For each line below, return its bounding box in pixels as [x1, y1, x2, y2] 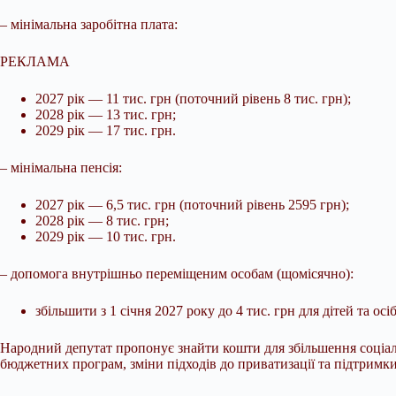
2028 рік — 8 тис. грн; [35, 213, 169, 228]
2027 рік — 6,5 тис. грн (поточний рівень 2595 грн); [35, 197, 349, 212]
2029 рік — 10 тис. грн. [35, 229, 176, 244]
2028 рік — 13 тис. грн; [35, 107, 176, 122]
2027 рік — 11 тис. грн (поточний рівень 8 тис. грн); [35, 91, 351, 106]
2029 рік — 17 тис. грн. [35, 123, 176, 138]
